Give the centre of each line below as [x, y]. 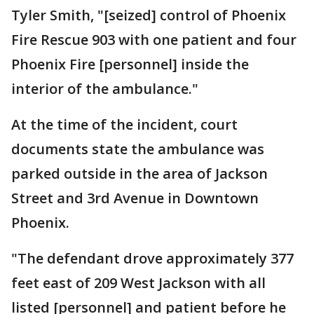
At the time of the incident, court [124, 124]
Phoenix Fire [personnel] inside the [130, 64]
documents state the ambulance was [138, 149]
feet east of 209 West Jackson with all [138, 283]
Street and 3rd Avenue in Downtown [135, 198]
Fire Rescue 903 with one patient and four [154, 40]
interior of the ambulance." [105, 89]
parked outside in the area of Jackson [139, 173]
